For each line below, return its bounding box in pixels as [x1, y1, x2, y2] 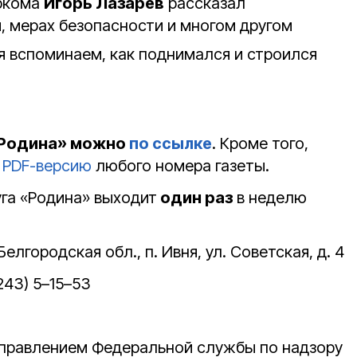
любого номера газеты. [92, 155, 269, 175]
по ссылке [129, 133, 212, 153]
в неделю [233, 187, 307, 207]
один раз [157, 187, 233, 207]
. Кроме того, [212, 133, 308, 153]
